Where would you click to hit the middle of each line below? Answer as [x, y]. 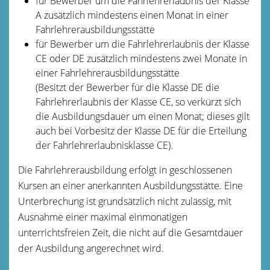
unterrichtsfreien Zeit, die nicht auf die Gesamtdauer [130, 232]
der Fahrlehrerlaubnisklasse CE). [104, 145]
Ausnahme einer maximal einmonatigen [103, 217]
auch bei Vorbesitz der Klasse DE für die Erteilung [141, 130]
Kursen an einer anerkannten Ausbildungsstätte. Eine [130, 185]
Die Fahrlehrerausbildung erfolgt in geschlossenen [125, 170]
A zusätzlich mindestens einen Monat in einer [132, 15]
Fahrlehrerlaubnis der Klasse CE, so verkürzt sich [138, 102]
